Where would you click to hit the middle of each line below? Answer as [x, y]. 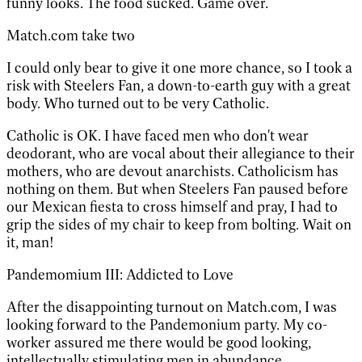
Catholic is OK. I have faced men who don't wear [158, 135]
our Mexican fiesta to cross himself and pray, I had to [172, 206]
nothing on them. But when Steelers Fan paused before [177, 189]
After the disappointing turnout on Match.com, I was [172, 307]
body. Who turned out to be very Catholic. [138, 103]
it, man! [30, 242]
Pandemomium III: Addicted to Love [120, 274]
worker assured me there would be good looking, [159, 342]
